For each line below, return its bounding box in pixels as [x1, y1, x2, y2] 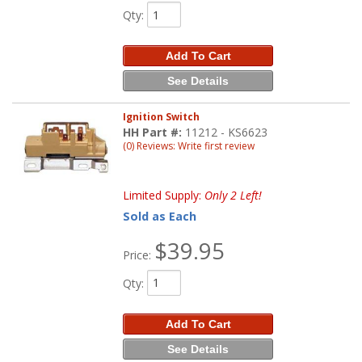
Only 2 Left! [204, 187, 263, 203]
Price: [123, 246, 155, 263]
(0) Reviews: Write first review [123, 138, 255, 153]
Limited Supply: [123, 187, 205, 203]
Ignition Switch [123, 109, 200, 124]
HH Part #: [123, 124, 186, 140]
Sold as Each [123, 208, 197, 224]
